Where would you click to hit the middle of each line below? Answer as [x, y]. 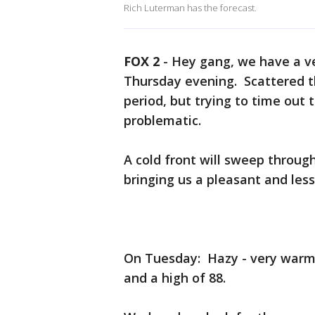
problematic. [162, 120]
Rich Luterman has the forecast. [190, 8]
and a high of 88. [175, 278]
